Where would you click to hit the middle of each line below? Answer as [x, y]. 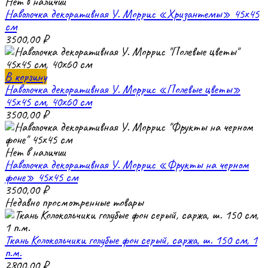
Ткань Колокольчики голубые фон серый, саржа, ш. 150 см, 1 [131, 240]
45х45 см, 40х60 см [48, 101]
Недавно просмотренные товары [74, 202]
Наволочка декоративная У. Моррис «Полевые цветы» [123, 89]
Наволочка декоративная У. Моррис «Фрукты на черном [127, 164]
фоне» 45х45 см [41, 177]
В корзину [26, 76]
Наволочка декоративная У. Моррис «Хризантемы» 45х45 [132, 13]
